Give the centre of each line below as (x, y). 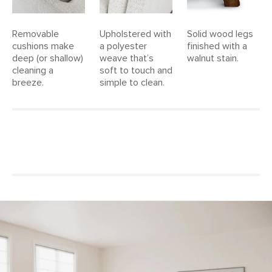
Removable (36, 34)
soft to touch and (136, 71)
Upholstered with (135, 34)
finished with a (217, 46)
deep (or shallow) (48, 59)
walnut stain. (213, 59)
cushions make (43, 46)
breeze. (28, 83)
